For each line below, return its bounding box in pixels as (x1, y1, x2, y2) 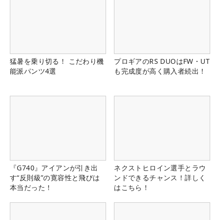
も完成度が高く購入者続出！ (114, 66, 206, 76)
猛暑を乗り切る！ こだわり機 (10, 56, 104, 66)
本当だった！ (10, 182, 53, 192)
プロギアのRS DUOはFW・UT (114, 56, 210, 66)
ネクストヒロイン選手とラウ (114, 163, 206, 172)
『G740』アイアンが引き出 (10, 163, 98, 172)
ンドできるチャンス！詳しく (114, 172, 206, 182)
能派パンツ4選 (10, 66, 56, 76)
